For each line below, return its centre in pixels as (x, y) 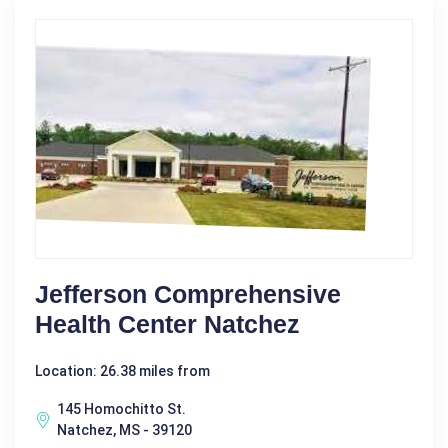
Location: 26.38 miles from (122, 370)
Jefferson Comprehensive (188, 293)
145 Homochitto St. (121, 408)
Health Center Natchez (167, 323)
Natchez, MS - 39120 (124, 429)
